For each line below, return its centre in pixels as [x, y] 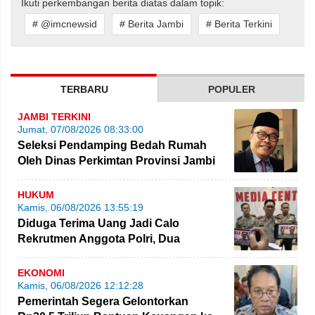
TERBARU [84, 89]
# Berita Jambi [152, 24]
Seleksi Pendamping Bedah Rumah [112, 146]
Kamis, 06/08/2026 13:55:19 [81, 208]
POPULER [231, 89]
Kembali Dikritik [59, 176]
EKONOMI [41, 273]
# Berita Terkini [239, 24]
